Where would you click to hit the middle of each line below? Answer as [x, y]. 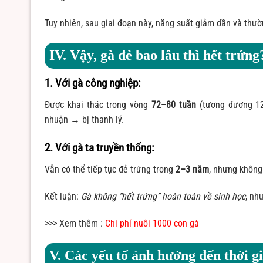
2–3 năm [192, 170]
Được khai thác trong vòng [98, 105]
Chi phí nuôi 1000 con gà [152, 223]
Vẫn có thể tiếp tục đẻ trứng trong [110, 170]
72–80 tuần [174, 105]
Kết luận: [63, 197]
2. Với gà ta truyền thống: [99, 147]
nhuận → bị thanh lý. [84, 120]
